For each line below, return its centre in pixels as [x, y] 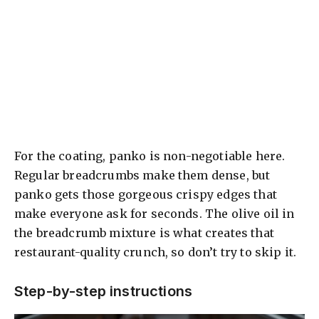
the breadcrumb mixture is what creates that [144, 233]
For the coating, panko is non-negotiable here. [150, 156]
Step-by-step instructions [103, 292]
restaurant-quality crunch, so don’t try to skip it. [156, 252]
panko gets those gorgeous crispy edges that [146, 195]
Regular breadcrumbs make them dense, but [142, 176]
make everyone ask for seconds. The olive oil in [155, 214]
